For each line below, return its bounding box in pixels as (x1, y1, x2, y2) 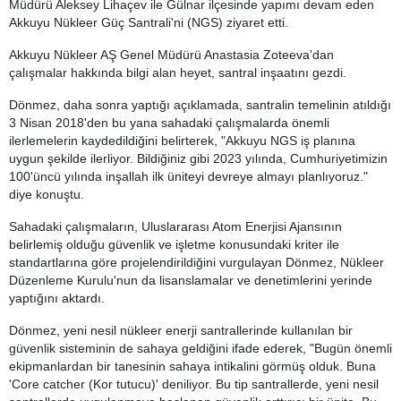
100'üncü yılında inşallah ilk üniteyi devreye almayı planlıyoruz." (9, 169, 368, 183)
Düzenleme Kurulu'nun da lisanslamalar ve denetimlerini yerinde (9, 273, 372, 287)
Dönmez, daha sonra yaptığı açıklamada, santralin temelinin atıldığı (9, 98, 391, 112)
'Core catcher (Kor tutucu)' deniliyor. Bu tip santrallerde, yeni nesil (9, 377, 379, 391)
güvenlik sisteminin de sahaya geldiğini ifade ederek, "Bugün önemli (9, 341, 392, 355)
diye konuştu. (9, 187, 84, 201)
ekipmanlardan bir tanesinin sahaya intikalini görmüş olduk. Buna (9, 359, 376, 373)
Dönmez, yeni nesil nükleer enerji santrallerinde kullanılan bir (9, 323, 353, 337)
